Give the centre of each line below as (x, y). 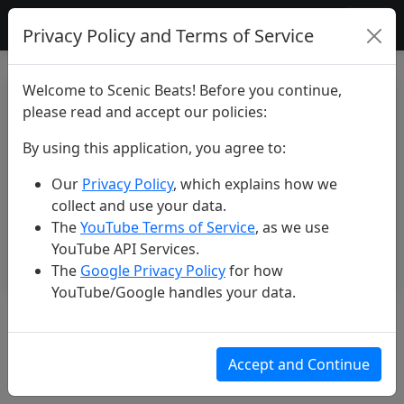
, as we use (292, 227)
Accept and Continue (299, 364)
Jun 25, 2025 (84, 361)
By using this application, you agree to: (154, 148)
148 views (275, 363)
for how (254, 271)
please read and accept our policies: (145, 112)
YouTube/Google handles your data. (174, 292)
